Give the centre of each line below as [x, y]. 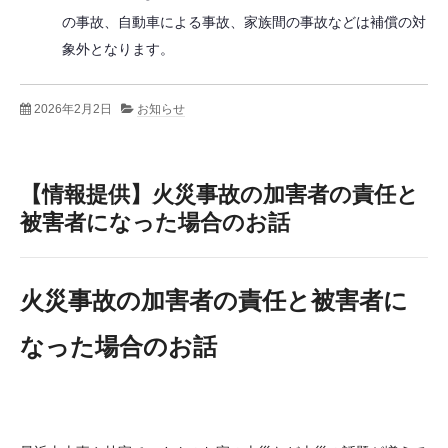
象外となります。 [118, 48]
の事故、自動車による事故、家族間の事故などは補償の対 [244, 21]
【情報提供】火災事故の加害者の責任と [219, 194]
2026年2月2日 [73, 108]
